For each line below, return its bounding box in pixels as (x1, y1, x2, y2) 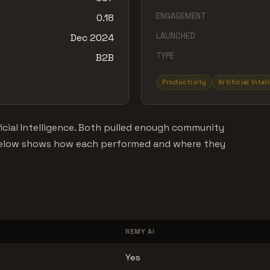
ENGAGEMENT (156, 11, 206, 22)
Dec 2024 (71, 31, 114, 45)
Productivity (162, 78, 207, 87)
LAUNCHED (156, 31, 195, 42)
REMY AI (125, 227, 155, 236)
